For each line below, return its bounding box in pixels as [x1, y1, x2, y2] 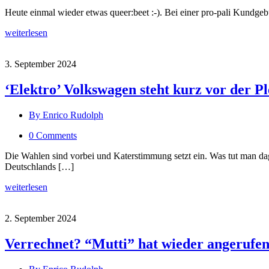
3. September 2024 [5, 59, 76, 70]
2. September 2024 [5, 213, 76, 223]
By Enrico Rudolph [29, 109, 103, 120]
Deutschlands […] [5, 161, 74, 172]
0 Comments [29, 130, 77, 141]
